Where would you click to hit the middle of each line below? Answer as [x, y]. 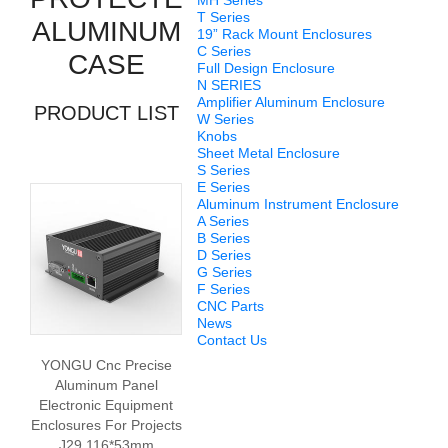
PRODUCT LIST [106, 113]
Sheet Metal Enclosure [268, 153]
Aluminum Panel [106, 385]
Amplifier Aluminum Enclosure [291, 102]
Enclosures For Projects [106, 425]
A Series [223, 221]
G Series [224, 272]
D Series [224, 255]
